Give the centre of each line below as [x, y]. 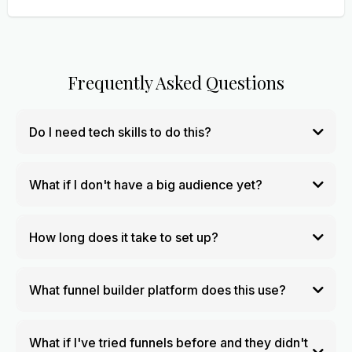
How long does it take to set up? [123, 237]
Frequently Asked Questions [176, 82]
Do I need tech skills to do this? [120, 132]
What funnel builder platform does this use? [157, 290]
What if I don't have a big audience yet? [145, 184]
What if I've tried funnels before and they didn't [168, 342]
